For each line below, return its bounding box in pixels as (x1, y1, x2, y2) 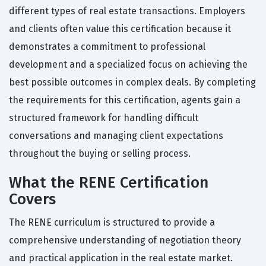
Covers (9, 190, 56, 209)
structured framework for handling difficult (9, 112, 198, 124)
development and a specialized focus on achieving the (9, 59, 248, 71)
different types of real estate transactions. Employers (9, 5, 245, 17)
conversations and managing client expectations (9, 130, 223, 142)
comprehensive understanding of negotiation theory (9, 235, 241, 246)
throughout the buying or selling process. (9, 148, 191, 160)
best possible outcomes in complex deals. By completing (9, 77, 256, 88)
